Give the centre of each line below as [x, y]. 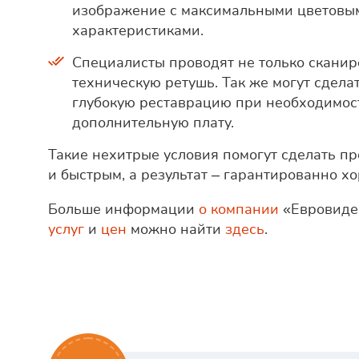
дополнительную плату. [153, 123]
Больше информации [123, 210]
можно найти [176, 230]
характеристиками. [138, 31]
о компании [239, 210]
